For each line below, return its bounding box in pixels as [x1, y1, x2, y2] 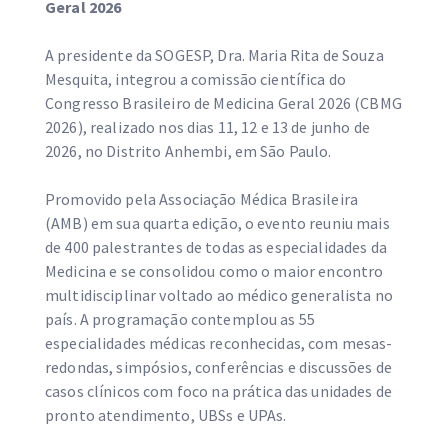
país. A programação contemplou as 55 [45, 309, 316, 329]
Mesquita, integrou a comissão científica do [45, 69, 347, 89]
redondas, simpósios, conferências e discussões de [45, 357, 392, 377]
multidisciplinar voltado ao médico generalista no [45, 285, 393, 305]
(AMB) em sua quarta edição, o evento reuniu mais [45, 213, 390, 233]
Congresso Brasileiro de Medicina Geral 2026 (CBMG [45, 93, 402, 113]
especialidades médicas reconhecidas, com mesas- [45, 333, 393, 353]
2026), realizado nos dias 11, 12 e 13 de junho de [45, 117, 370, 137]
